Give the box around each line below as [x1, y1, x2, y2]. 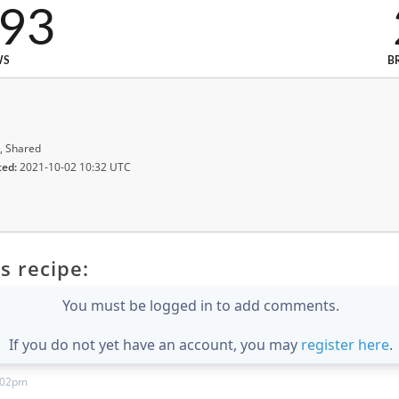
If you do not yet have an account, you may [9, 335, 301, 355]
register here [301, 335, 389, 355]
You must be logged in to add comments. [62, 296, 339, 316]
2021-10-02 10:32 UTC [17, 159, 131, 175]
